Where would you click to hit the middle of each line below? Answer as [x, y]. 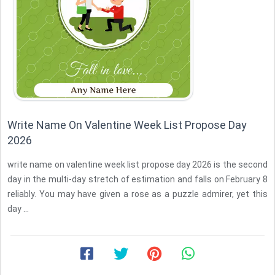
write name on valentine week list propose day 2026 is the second [137, 165]
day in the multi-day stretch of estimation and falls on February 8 [137, 179]
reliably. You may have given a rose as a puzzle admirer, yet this [137, 194]
